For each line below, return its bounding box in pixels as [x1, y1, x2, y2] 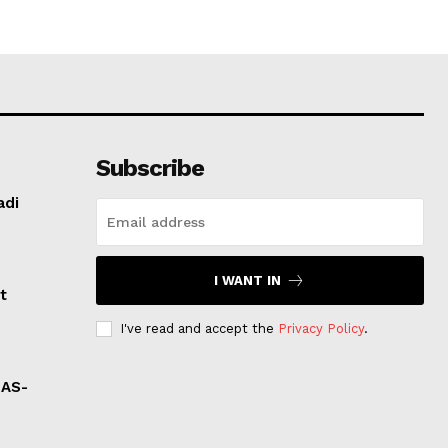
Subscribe [95, 153, 204, 182]
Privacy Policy [277, 320, 364, 336]
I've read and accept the [119, 320, 278, 336]
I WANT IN [214, 272, 282, 288]
